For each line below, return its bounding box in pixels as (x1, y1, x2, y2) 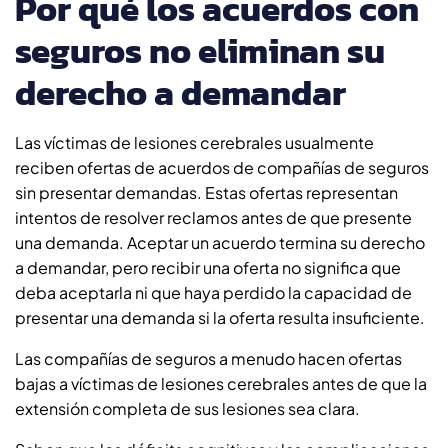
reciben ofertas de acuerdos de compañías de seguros (15, 156, 429, 178)
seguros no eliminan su (15, 23, 385, 77)
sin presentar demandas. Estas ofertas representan (15, 181, 398, 203)
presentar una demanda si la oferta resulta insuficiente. (15, 306, 425, 328)
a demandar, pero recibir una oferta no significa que (15, 256, 401, 278)
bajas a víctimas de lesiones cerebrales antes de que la (15, 372, 427, 394)
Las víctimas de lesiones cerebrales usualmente (15, 131, 374, 153)
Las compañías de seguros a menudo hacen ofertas (15, 347, 402, 369)
